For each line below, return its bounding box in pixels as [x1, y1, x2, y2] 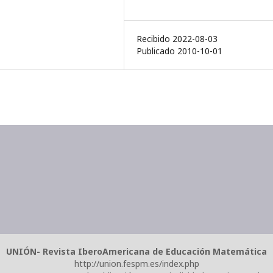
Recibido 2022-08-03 [136, 33, 218, 44]
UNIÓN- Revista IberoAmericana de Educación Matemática [6, 246, 267, 258]
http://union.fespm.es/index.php [74, 258, 199, 270]
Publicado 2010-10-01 [136, 45, 222, 57]
